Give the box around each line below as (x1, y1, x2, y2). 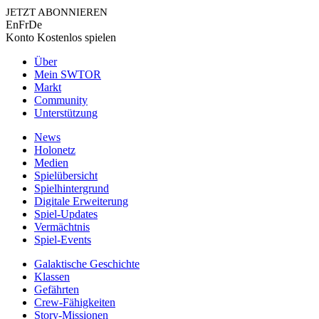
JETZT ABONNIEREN (6, 6, 108, 18)
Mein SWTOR (34, 68, 101, 80)
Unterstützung (34, 107, 98, 119)
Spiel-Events (34, 234, 91, 246)
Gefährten (34, 283, 79, 296)
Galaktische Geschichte (34, 258, 140, 270)
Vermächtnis (34, 221, 90, 233)
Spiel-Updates (34, 208, 98, 220)
